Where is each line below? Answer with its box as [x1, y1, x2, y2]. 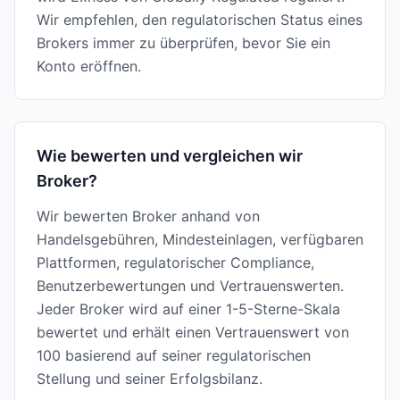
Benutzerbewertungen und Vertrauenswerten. [37, 277, 344, 295]
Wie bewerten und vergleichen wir [37, 146, 303, 165]
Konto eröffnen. [37, 57, 141, 75]
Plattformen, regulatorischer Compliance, [37, 254, 314, 271]
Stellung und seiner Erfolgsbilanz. [37, 370, 262, 387]
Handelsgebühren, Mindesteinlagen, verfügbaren [37, 230, 363, 248]
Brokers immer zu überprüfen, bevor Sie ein [37, 34, 330, 52]
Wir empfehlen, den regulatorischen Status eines [37, 11, 362, 29]
